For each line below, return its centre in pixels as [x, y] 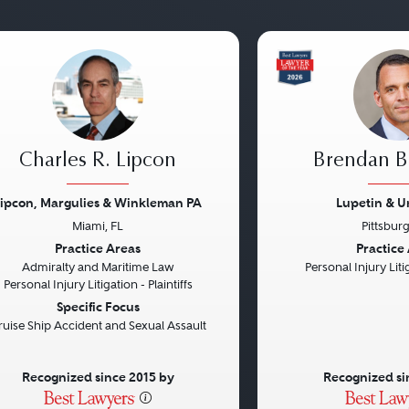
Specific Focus [98, 307]
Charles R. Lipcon [98, 162]
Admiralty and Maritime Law [98, 267]
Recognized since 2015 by [98, 377]
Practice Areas [98, 248]
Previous [309, 250]
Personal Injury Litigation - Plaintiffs [98, 284]
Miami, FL [98, 226]
